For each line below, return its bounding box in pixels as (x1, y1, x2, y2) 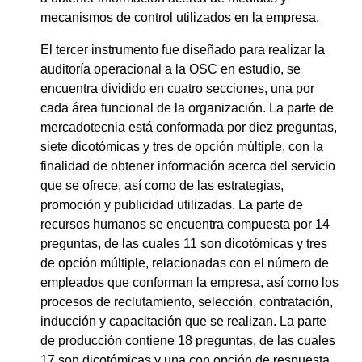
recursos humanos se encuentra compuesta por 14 (40, 217, 330, 232)
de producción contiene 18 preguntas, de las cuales (40, 334, 335, 348)
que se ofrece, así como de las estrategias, (40, 179, 284, 193)
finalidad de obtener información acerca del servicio (40, 159, 335, 174)
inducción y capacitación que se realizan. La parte (40, 314, 326, 329)
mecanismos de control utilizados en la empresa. (40, 11, 319, 25)
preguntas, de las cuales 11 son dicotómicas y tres (40, 237, 327, 251)
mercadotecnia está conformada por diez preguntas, (40, 120, 337, 135)
